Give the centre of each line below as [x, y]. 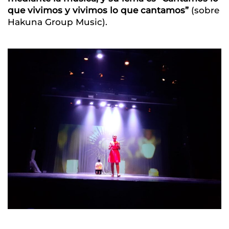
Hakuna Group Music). [58, 22]
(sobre [205, 10]
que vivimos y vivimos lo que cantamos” [99, 10]
